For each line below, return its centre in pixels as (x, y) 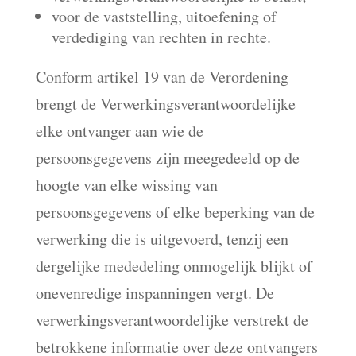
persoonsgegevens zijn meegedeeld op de (167, 158)
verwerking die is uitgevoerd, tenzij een (162, 239)
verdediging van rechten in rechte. (161, 37)
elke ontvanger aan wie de (119, 131)
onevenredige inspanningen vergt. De (155, 293)
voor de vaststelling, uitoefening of (164, 16)
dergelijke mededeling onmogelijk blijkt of (174, 266)
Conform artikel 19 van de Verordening (162, 77)
